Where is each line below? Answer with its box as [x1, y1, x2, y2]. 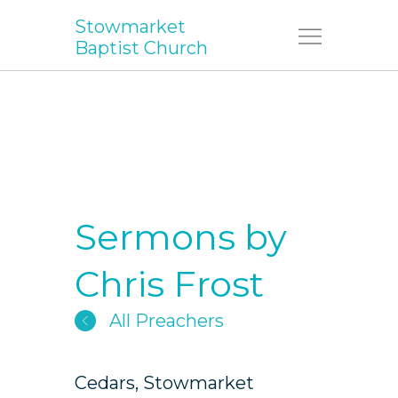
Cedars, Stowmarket [75, 372, 254, 394]
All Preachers [105, 310, 224, 331]
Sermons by [75, 215, 287, 259]
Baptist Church [75, 36, 208, 59]
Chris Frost [75, 262, 264, 306]
